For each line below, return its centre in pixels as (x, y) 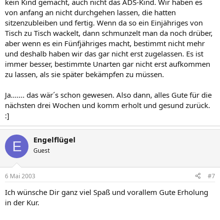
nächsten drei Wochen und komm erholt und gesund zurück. (108, 105)
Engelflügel (55, 139)
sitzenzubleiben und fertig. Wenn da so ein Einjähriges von (104, 23)
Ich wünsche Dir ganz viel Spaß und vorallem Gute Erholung (107, 192)
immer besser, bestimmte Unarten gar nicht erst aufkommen (108, 64)
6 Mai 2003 (20, 176)
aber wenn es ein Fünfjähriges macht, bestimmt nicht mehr (105, 43)
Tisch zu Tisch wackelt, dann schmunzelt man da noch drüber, (109, 33)
